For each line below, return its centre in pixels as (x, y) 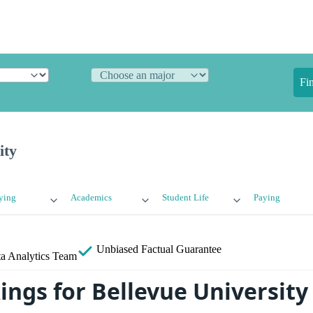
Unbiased (117, 249)
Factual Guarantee (181, 249)
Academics (92, 198)
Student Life (185, 198)
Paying (267, 198)
